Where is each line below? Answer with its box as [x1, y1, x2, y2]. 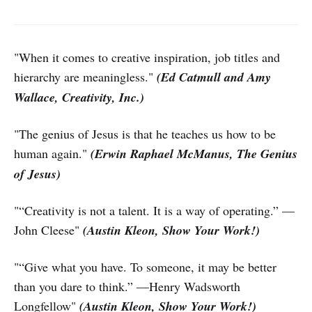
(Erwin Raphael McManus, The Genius [91, 144, 297, 162]
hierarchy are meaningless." [14, 68, 157, 85]
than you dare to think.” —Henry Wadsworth [14, 277, 240, 295]
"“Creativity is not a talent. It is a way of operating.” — [14, 201, 295, 219]
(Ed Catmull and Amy [157, 68, 271, 86]
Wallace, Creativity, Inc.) [14, 88, 144, 106]
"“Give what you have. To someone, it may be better [14, 258, 276, 275]
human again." [14, 144, 91, 162]
